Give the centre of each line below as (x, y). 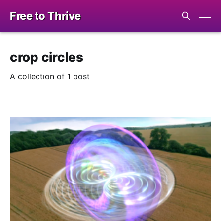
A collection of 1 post (50, 76)
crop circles (47, 57)
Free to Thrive (45, 16)
